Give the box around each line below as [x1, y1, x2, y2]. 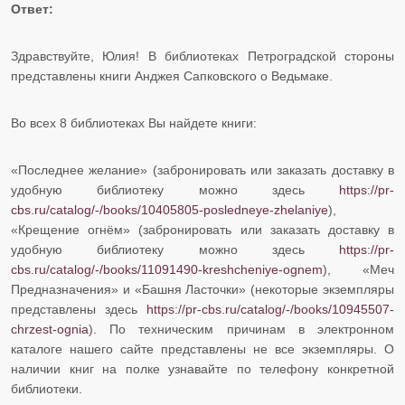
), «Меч [323, 262, 394, 278]
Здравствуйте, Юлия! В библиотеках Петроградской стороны [11, 49, 394, 64]
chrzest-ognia [11, 322, 89, 337]
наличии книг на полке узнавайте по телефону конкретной [11, 362, 394, 377]
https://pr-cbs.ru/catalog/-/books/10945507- [146, 302, 394, 317]
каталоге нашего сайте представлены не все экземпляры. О [11, 342, 394, 357]
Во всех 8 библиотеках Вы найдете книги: [11, 116, 257, 131]
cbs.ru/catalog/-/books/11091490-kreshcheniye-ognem [11, 262, 323, 278]
